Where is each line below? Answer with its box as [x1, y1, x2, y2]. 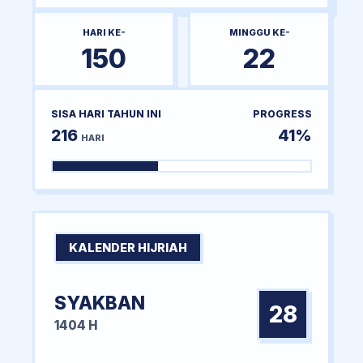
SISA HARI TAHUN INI [51, 107, 161, 120]
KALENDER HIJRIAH [69, 240, 187, 254]
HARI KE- [82, 26, 126, 38]
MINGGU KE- [228, 26, 290, 38]
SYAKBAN [54, 291, 145, 314]
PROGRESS [253, 107, 312, 120]
